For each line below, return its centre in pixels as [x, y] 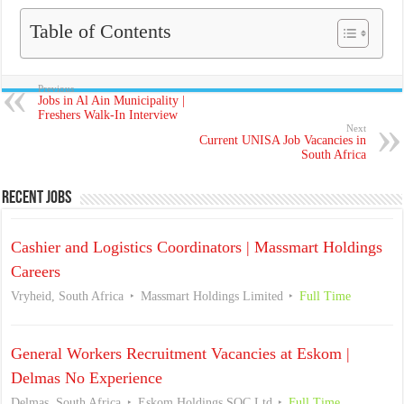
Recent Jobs [37, 198]
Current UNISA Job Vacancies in [282, 140]
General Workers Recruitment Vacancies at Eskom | [181, 353]
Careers [36, 271]
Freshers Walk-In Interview [108, 115]
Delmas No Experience [87, 377]
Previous [56, 88]
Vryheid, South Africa [68, 296]
